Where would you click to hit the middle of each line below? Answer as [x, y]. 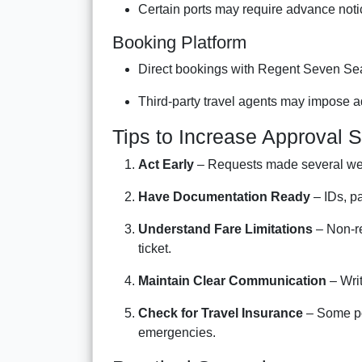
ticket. [155, 248]
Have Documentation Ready [224, 196]
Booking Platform [179, 42]
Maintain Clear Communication [232, 280]
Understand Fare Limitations [225, 229]
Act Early [166, 164]
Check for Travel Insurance [221, 313]
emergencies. [177, 332]
